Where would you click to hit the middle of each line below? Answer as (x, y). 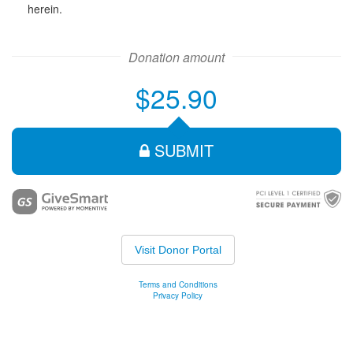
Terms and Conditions (178, 284)
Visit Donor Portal (178, 250)
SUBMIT (182, 150)
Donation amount (176, 57)
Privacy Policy (178, 295)
